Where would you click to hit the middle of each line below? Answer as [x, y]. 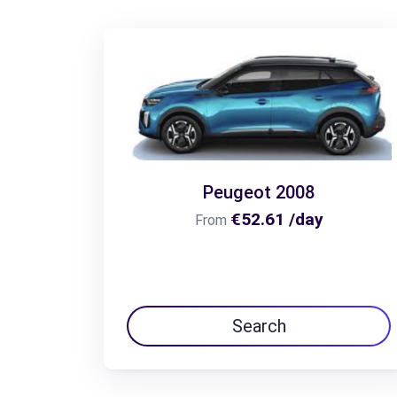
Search [259, 326]
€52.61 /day [276, 220]
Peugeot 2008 [259, 193]
